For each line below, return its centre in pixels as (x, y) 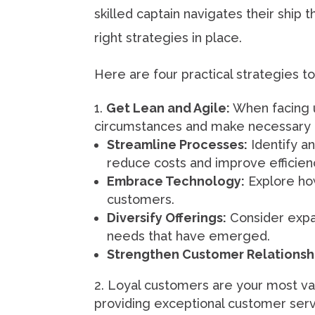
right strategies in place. (168, 38)
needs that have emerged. (189, 236)
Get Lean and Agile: (170, 108)
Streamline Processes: (178, 145)
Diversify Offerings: (167, 218)
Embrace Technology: (176, 181)
